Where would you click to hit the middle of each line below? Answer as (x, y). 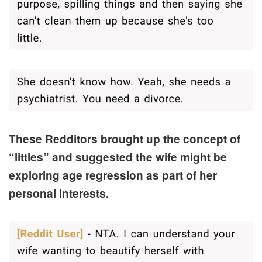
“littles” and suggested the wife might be (118, 157)
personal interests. (59, 193)
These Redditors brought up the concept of (125, 139)
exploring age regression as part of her (113, 175)
